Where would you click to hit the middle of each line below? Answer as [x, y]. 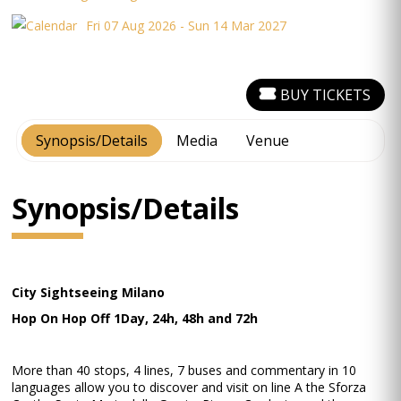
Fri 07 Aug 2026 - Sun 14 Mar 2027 [187, 26]
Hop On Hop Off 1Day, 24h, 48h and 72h [135, 318]
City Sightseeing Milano [89, 292]
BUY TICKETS [325, 95]
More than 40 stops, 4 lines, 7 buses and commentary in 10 [184, 370]
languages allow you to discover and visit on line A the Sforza [189, 387]
